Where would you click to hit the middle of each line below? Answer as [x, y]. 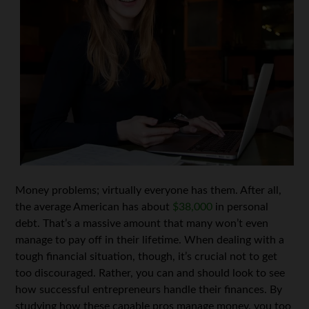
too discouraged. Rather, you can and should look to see [150, 273]
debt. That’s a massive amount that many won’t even [142, 223]
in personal [241, 207]
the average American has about [94, 207]
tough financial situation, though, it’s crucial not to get [147, 256]
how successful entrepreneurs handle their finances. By [149, 289]
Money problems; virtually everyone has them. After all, [149, 190]
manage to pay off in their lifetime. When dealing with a [150, 240]
